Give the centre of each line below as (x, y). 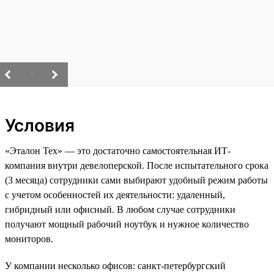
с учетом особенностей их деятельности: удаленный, (115, 194)
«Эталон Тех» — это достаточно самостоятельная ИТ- (118, 150)
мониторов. (29, 239)
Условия (40, 125)
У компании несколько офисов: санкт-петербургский (115, 265)
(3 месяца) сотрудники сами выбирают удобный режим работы (136, 180)
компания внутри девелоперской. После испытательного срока (137, 165)
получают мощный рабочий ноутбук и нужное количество (127, 224)
